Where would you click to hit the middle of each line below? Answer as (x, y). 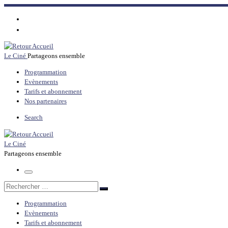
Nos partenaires (46, 101)
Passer (12, 8)
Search (34, 118)
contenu (15, 28)
